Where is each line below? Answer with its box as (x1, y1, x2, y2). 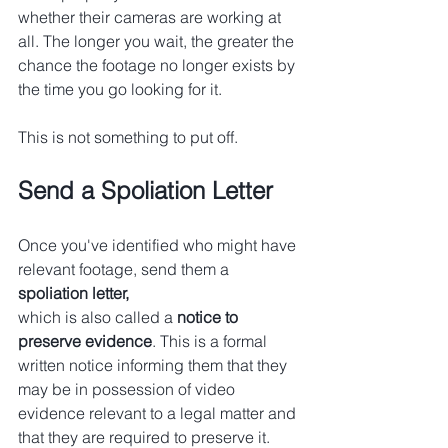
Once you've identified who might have (18, 235, 300, 256)
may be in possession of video (18, 379, 239, 400)
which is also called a (18, 307, 177, 328)
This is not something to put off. (18, 127, 238, 148)
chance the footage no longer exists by (18, 55, 299, 76)
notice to (177, 307, 242, 328)
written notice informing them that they (18, 355, 291, 376)
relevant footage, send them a (18, 259, 233, 280)
